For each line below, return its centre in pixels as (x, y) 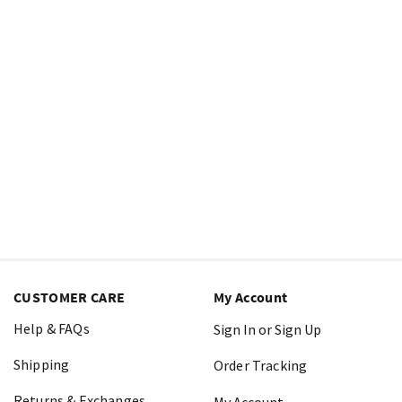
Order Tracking (261, 365)
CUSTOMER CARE (70, 297)
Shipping (42, 364)
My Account (251, 297)
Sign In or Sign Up (267, 329)
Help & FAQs (52, 328)
